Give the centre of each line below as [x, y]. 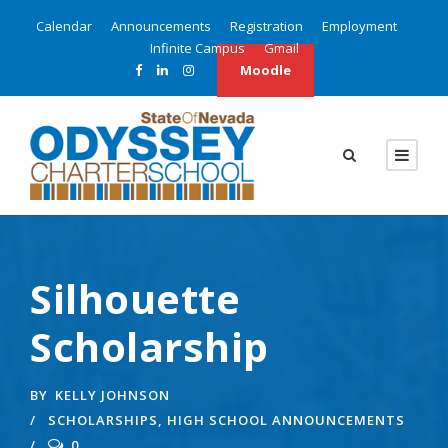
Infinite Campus [197, 48]
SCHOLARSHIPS [103, 419]
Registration [266, 26]
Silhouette [135, 298]
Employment [359, 26]
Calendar [63, 26]
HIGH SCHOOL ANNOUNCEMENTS [286, 419]
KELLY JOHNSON [112, 394]
